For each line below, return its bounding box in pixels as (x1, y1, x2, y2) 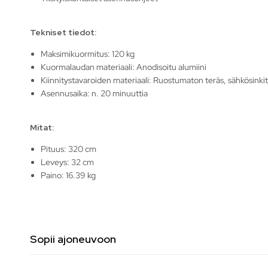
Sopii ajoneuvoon (30, 232, 116, 246)
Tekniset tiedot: (30, 26, 96, 38)
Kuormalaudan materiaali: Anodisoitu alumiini (41, 61, 207, 72)
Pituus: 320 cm (41, 143, 97, 154)
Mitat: (30, 121, 54, 133)
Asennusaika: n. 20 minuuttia (41, 87, 148, 99)
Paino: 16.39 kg (41, 169, 96, 181)
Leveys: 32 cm (41, 156, 95, 167)
